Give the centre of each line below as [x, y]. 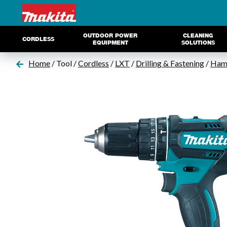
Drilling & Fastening [170, 63]
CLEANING [198, 35]
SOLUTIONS [198, 43]
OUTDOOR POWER [110, 35]
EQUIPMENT [110, 43]
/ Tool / [64, 63]
